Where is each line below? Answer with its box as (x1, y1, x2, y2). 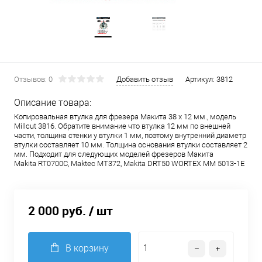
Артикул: (185, 75, 216, 84)
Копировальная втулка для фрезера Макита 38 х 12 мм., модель (14, 112, 236, 121)
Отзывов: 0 (14, 75, 53, 84)
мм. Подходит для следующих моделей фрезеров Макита (14, 150, 213, 158)
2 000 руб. (28, 202, 86, 219)
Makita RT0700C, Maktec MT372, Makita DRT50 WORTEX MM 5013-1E (14, 159, 244, 168)
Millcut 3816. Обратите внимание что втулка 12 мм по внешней (14, 122, 230, 130)
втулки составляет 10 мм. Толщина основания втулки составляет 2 (14, 140, 247, 149)
